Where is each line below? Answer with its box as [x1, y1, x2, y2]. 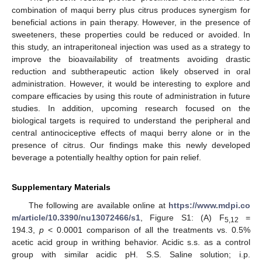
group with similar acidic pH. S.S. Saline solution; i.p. [12, 250, 250, 260]
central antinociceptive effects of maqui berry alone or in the [12, 128, 250, 138]
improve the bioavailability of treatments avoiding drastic [12, 54, 250, 64]
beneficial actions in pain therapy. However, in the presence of [12, 18, 250, 27]
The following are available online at [28, 201, 168, 211]
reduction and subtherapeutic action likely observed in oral [12, 67, 250, 77]
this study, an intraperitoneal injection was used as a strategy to [12, 42, 250, 52]
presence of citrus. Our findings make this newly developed [12, 140, 250, 150]
